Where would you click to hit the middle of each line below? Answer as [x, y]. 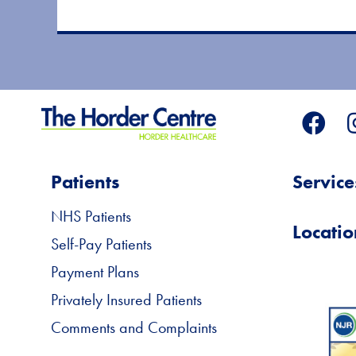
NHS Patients [91, 216]
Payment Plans [95, 271]
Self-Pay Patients [101, 244]
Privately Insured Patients [126, 299]
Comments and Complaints [134, 327]
